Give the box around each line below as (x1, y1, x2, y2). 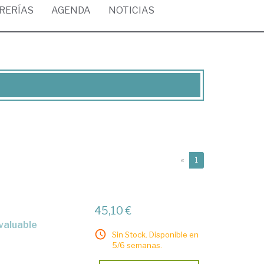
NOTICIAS (108, 5, 154, 16)
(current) (197, 155, 227, 164)
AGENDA (51, 5, 91, 16)
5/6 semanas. (112, 240, 163, 250)
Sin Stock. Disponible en (112, 230, 199, 239)
